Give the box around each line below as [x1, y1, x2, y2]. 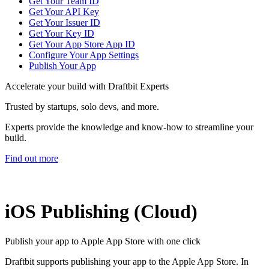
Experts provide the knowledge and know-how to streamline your [5, 121, 253, 132]
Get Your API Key [29, 6, 99, 17]
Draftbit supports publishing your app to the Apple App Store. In [5, 256, 249, 267]
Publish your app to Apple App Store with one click [5, 235, 201, 246]
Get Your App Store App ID [29, 38, 135, 49]
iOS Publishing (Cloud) [5, 201, 198, 223]
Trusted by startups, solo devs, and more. [5, 101, 159, 112]
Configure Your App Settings [29, 49, 139, 60]
